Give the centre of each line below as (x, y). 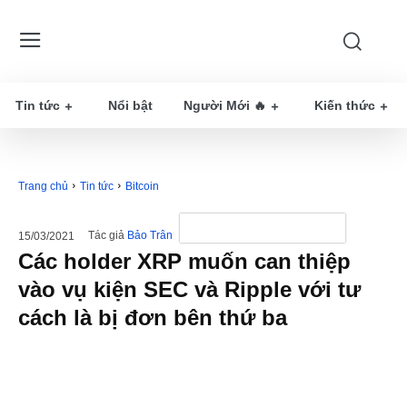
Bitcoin (142, 186)
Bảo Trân (150, 236)
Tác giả (106, 236)
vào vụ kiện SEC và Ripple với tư (189, 289)
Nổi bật (130, 105)
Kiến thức (345, 105)
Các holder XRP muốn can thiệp (184, 261)
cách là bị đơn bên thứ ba (153, 318)
